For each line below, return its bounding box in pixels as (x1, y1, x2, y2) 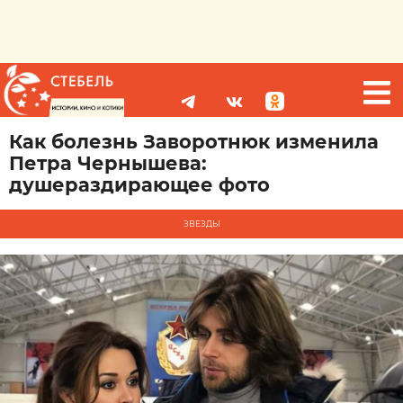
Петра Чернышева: (9, 152, 207, 175)
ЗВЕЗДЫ (183, 219, 220, 228)
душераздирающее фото (9, 174, 270, 196)
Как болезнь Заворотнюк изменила (9, 130, 379, 153)
